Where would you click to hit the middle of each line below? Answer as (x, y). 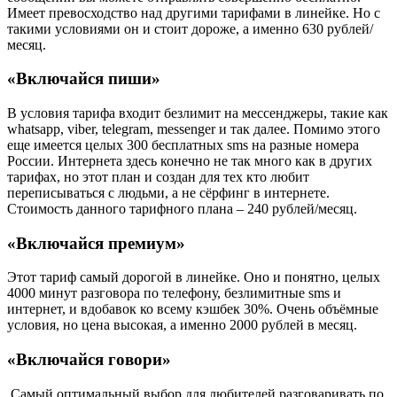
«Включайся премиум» (96, 243)
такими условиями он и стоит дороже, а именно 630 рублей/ (190, 28)
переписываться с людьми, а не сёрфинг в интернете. (168, 193)
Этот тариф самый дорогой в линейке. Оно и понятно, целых (194, 277)
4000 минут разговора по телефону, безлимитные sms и (174, 293)
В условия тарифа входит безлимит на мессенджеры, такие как (198, 113)
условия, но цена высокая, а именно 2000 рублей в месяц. (182, 325)
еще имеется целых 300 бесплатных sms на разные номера (183, 145)
